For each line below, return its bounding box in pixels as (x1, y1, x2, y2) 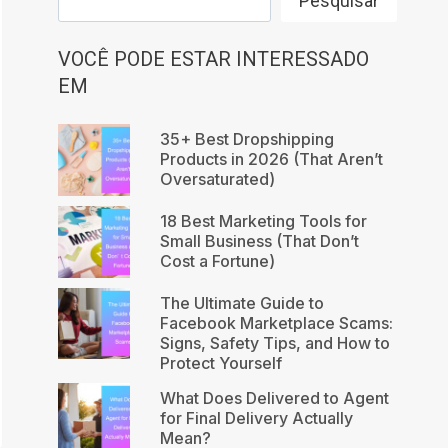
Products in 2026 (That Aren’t (159, 149, 383, 170)
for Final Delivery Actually (159, 407, 353, 428)
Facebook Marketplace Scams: (159, 312, 393, 333)
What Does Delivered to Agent (159, 387, 389, 408)
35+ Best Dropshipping (159, 129, 334, 150)
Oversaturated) (159, 169, 275, 190)
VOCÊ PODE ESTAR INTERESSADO (58, 47, 370, 72)
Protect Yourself (159, 352, 282, 373)
